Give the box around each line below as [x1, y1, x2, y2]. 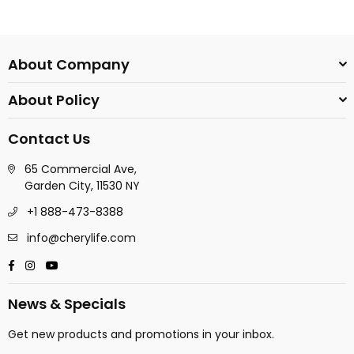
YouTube [58, 255, 107, 272]
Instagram [34, 255, 91, 272]
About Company [8, 55, 130, 75]
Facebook [13, 255, 67, 272]
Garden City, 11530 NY [24, 178, 140, 194]
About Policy [8, 90, 100, 111]
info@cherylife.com [27, 230, 136, 247]
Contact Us [8, 129, 90, 149]
